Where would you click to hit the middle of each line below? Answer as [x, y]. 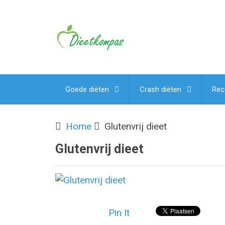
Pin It [119, 213]
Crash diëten [160, 90]
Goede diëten [87, 90]
